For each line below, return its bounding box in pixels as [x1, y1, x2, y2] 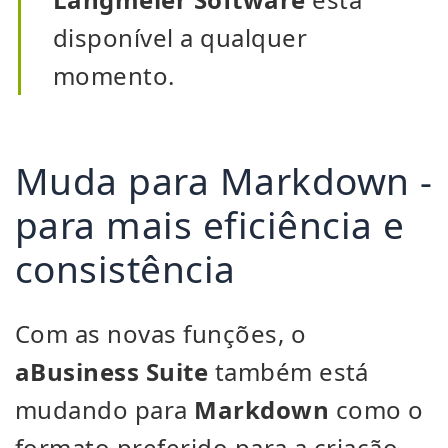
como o [329, 393, 424, 426]
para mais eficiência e [15, 199, 405, 250]
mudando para [15, 393, 195, 426]
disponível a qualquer [53, 21, 308, 54]
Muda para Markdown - [15, 155, 433, 206]
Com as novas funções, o [15, 317, 307, 350]
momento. [53, 59, 175, 92]
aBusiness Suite [15, 355, 209, 388]
